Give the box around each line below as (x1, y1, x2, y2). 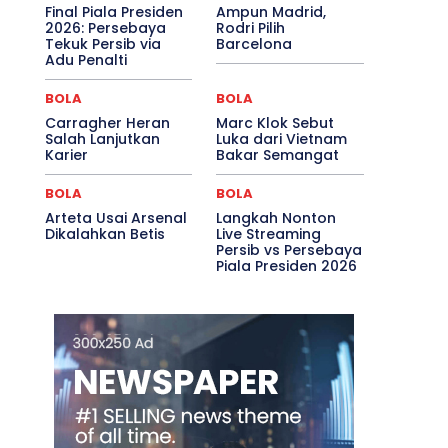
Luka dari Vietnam (216, 128, 348, 149)
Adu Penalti (44, 49, 127, 70)
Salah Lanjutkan (44, 128, 160, 149)
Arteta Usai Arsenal (44, 207, 187, 228)
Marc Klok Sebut (216, 112, 335, 133)
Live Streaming (216, 223, 322, 244)
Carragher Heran (44, 112, 170, 133)
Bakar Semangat (216, 144, 340, 165)
